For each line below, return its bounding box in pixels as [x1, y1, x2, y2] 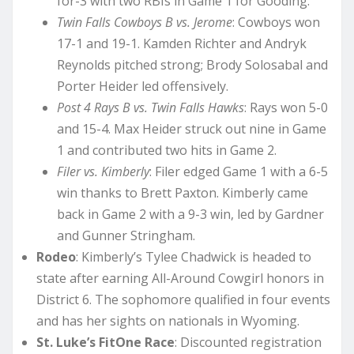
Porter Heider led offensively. [56, 77, 228, 96]
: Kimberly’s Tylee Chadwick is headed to [76, 248, 311, 266]
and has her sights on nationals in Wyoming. [36, 312, 299, 330]
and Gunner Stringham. [56, 227, 195, 245]
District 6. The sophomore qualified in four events [36, 291, 330, 309]
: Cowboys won [232, 13, 320, 32]
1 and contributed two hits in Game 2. [56, 141, 277, 160]
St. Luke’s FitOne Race [36, 333, 175, 352]
